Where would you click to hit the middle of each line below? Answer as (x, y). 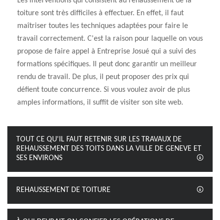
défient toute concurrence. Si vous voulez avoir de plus (104, 90)
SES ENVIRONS (39, 158)
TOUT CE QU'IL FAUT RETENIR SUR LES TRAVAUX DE (99, 139)
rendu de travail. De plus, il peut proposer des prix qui (103, 77)
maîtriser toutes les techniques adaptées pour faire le (103, 26)
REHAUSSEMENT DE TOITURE (63, 190)
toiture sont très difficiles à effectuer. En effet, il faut (100, 13)
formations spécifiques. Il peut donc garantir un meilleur (107, 64)
